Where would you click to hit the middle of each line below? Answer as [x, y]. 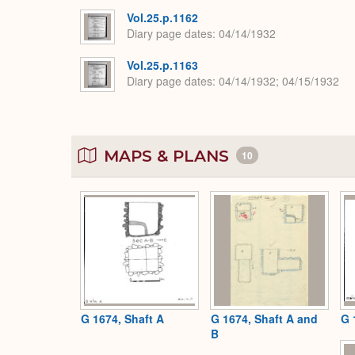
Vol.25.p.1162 [162, 17]
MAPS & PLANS [166, 156]
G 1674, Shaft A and [264, 319]
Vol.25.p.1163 [162, 65]
